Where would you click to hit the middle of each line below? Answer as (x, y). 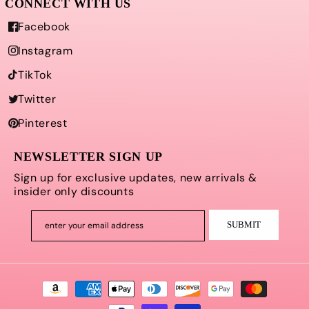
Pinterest (43, 123)
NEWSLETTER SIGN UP (88, 157)
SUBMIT (243, 225)
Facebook (44, 27)
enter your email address (94, 226)
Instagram (46, 51)
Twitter (37, 99)
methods (50, 301)
